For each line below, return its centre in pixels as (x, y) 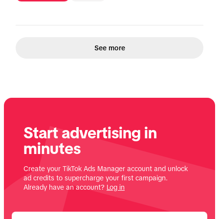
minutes (52, 149)
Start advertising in (90, 133)
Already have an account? (65, 187)
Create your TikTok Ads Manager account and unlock (106, 169)
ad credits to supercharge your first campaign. (96, 178)
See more (109, 48)
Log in (116, 187)
